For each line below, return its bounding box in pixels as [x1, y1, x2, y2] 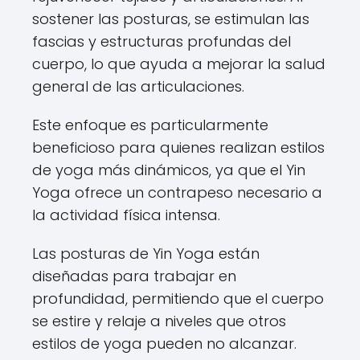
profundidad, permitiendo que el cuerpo [32, 288, 324, 309]
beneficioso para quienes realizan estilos [32, 137, 325, 157]
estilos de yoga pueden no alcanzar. [32, 333, 297, 354]
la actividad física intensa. [32, 205, 220, 225]
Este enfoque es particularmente [32, 115, 268, 135]
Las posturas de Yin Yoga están [32, 243, 260, 264]
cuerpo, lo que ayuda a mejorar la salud [32, 54, 325, 74]
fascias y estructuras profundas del [32, 31, 291, 51]
